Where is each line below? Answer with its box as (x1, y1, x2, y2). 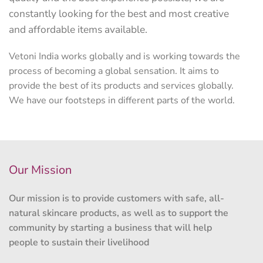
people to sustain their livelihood (9, 236, 149, 249)
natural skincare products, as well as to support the (9, 207, 228, 220)
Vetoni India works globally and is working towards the (9, 50, 240, 63)
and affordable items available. (9, 22, 147, 36)
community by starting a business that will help (9, 221, 212, 234)
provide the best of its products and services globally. (9, 79, 234, 92)
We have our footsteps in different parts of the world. (9, 94, 235, 107)
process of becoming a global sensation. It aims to (9, 65, 219, 77)
